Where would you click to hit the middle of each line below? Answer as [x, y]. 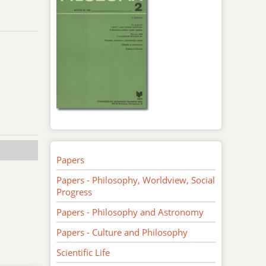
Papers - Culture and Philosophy [122, 232]
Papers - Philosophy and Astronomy [130, 212]
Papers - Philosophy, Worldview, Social [136, 180]
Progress [75, 191]
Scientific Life [83, 252]
